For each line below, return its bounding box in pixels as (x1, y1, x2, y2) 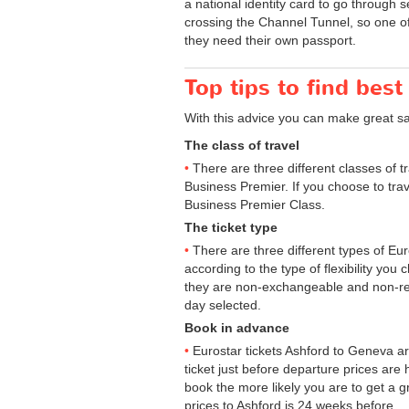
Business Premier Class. (184, 196, 325, 212)
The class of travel (184, 137, 299, 152)
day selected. (184, 297, 261, 312)
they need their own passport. (184, 32, 356, 47)
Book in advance (184, 320, 289, 335)
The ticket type (184, 219, 278, 235)
